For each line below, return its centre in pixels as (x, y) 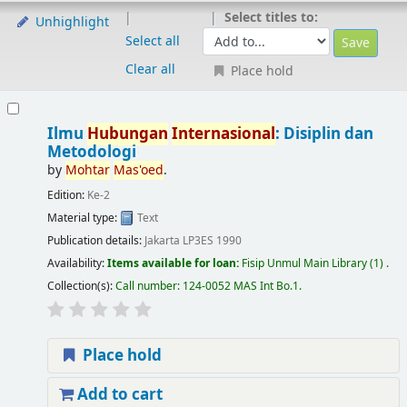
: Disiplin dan (324, 134)
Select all (152, 42)
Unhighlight (70, 23)
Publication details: (95, 240)
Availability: (77, 263)
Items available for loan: (174, 263)
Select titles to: (271, 18)
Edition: (67, 195)
